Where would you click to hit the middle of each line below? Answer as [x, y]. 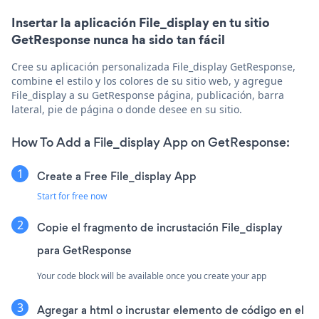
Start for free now [72, 196]
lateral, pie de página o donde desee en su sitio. [127, 109]
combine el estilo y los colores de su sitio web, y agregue [147, 80]
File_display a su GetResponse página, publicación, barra [148, 95]
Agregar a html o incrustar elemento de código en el [171, 310]
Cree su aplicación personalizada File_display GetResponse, [153, 66]
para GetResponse [84, 250]
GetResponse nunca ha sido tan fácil [118, 39]
